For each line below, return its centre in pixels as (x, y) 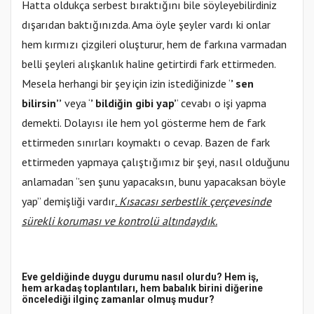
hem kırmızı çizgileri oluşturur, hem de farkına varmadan (154, 45)
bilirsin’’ (42, 103)
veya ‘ (76, 103)
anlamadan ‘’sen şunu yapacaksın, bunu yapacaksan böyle (154, 182)
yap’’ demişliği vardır (68, 202)
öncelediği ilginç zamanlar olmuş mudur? (118, 300)
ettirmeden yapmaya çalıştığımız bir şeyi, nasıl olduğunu (156, 162)
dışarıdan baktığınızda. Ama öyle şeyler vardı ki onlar (146, 25)
